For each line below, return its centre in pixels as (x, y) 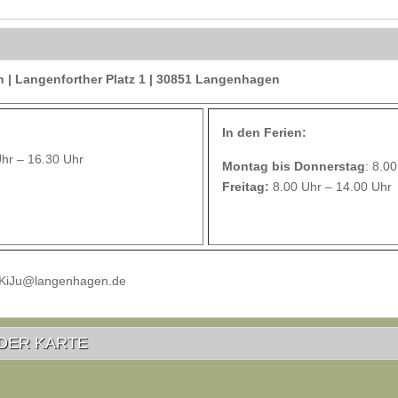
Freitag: (247, 187)
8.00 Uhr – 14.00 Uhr (332, 187)
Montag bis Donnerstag (294, 166)
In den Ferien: (264, 132)
